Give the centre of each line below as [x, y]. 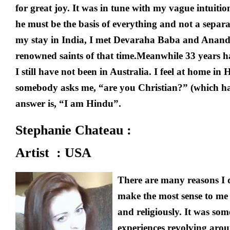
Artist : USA [53, 153]
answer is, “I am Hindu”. [68, 103]
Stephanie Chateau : [73, 130]
